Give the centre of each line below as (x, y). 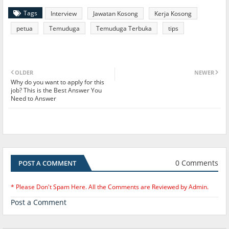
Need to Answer (33, 98)
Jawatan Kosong (116, 13)
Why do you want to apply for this (58, 82)
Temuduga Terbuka (124, 28)
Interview (64, 13)
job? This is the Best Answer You (56, 90)
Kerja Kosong (173, 13)
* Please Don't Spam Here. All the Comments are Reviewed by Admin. (110, 187)
